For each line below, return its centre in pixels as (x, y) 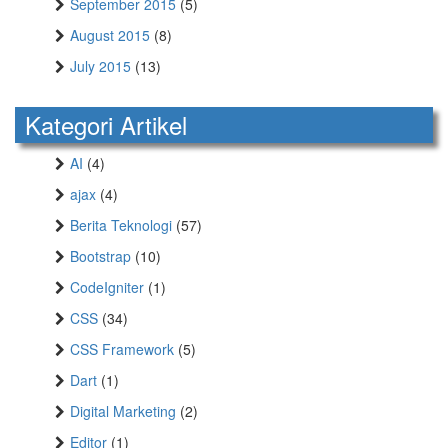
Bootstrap (100, 256)
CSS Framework (122, 349)
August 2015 (110, 35)
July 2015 (100, 66)
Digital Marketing (123, 411)
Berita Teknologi (121, 225)
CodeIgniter (107, 287)
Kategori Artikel (106, 125)
